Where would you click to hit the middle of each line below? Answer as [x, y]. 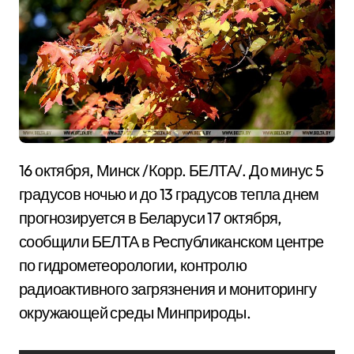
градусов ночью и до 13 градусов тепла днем [169, 194]
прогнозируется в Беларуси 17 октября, [151, 218]
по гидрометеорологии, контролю [133, 265]
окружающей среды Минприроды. [135, 313]
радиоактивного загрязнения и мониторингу [168, 289]
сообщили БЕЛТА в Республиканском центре [171, 242]
